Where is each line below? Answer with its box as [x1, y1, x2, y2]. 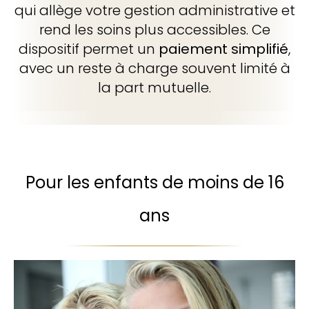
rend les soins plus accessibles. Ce [39, 20, 270, 39]
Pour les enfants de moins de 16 [25, 171, 284, 194]
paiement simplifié [159, 39, 288, 59]
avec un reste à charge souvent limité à [19, 59, 290, 78]
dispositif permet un [19, 39, 159, 59]
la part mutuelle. [98, 78, 211, 97]
